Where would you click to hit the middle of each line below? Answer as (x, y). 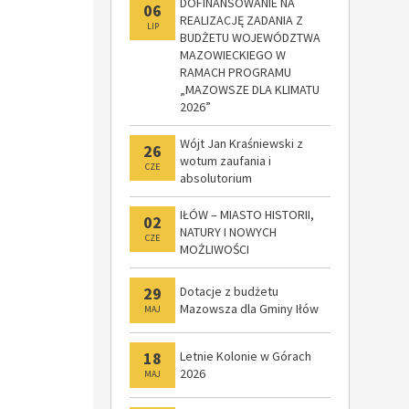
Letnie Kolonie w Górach (246, 356)
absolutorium (216, 178)
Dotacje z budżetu (229, 291)
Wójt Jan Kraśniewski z (241, 143)
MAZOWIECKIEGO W (233, 55)
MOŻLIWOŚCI (215, 249)
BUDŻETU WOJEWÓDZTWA (250, 37)
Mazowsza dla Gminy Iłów (249, 309)
